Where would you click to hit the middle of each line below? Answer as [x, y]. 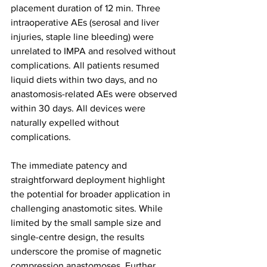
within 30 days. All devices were [79, 108]
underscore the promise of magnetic [87, 252]
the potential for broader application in [92, 194]
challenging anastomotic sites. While [88, 209]
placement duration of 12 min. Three [87, 8]
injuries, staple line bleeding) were [83, 37]
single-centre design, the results [79, 237]
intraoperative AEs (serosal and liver [86, 23]
